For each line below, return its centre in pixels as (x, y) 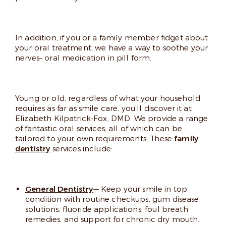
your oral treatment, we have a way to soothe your (112, 48)
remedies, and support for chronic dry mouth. (112, 219)
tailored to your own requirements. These (95, 139)
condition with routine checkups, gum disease (112, 199)
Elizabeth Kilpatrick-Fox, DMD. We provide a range (112, 119)
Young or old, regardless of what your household (108, 98)
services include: (81, 149)
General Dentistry (59, 189)
